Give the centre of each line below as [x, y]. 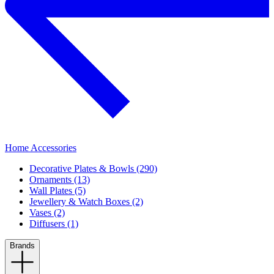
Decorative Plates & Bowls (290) [93, 169]
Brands [22, 246]
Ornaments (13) [60, 180]
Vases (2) [47, 213]
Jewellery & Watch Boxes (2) [86, 202]
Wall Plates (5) [57, 191]
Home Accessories [41, 148]
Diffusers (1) [54, 224]
